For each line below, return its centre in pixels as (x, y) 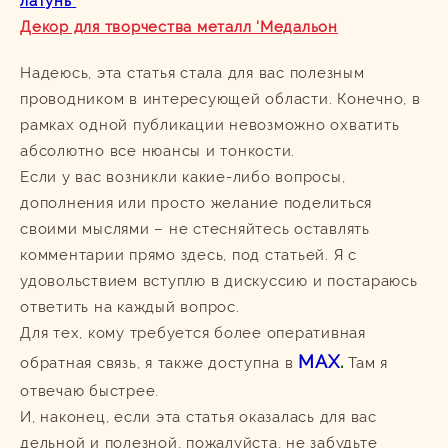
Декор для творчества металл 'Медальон (179, 26)
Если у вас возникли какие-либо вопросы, (183, 176)
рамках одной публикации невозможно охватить (210, 124)
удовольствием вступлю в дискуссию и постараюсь (219, 280)
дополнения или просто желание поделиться (196, 202)
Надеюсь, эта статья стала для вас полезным (192, 72)
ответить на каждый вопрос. (130, 306)
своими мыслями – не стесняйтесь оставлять (195, 228)
